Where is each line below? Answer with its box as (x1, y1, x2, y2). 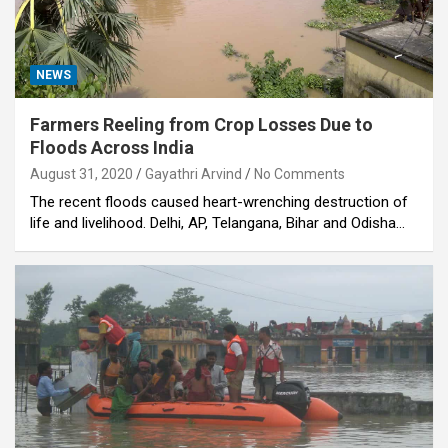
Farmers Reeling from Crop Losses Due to (30, 114, 373, 136)
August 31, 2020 (30, 166, 133, 183)
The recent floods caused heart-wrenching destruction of (30, 193, 408, 212)
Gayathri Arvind (145, 166, 242, 183)
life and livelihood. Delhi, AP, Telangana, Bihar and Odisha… (30, 214, 405, 233)
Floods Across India (30, 137, 194, 159)
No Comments (254, 166, 345, 183)
